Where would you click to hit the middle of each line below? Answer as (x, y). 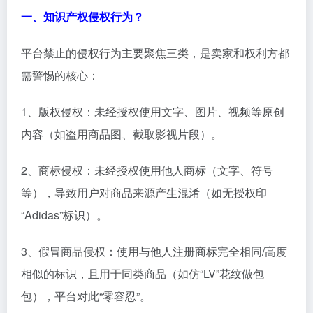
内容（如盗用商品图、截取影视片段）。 (122, 134)
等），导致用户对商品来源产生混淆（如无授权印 (144, 192)
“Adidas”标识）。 (64, 215)
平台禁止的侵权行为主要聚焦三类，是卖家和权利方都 (155, 53)
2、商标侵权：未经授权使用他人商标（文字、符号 (147, 170)
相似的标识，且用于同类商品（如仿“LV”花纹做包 (143, 274)
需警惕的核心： (60, 75)
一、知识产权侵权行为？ (82, 16)
